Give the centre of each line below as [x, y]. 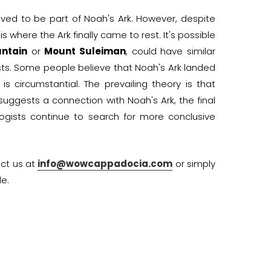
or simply [194, 163]
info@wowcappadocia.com [105, 163]
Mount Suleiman [85, 51]
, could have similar [171, 51]
